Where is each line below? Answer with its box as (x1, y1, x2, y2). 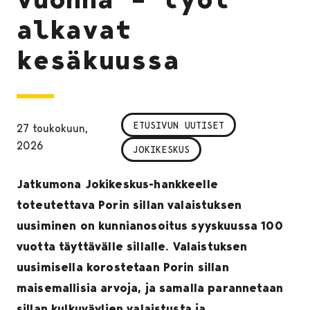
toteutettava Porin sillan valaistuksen (17, 197, 242, 212)
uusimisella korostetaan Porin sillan (17, 259, 229, 274)
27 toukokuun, (17, 122, 88, 136)
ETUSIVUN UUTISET (133, 119, 225, 131)
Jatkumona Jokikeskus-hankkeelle (17, 176, 218, 191)
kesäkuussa (17, 44, 181, 76)
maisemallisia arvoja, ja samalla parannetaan (17, 280, 284, 295)
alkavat (17, 13, 133, 46)
